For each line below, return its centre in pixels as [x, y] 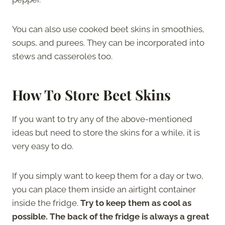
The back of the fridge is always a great [130, 216]
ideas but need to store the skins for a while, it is [106, 132]
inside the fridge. [45, 203]
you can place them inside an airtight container [104, 189]
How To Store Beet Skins [91, 94]
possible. [30, 216]
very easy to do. [43, 146]
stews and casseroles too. [62, 56]
